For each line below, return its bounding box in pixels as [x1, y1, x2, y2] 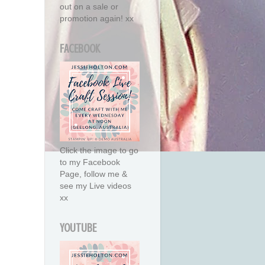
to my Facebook [60, 157, 120, 167]
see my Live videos [60, 181, 131, 191]
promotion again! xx [60, 14, 134, 24]
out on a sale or [60, 2, 118, 12]
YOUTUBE [60, 221, 96, 235]
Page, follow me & [60, 169, 127, 179]
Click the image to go [60, 146, 138, 156]
